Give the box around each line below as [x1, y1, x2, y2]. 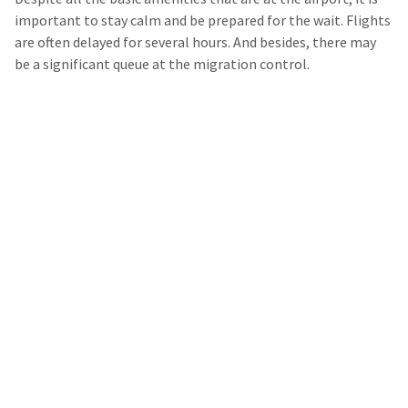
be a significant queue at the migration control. [15, 55, 310, 73]
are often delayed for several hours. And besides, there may [15, 33, 376, 51]
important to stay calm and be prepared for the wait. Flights [15, 11, 391, 29]
